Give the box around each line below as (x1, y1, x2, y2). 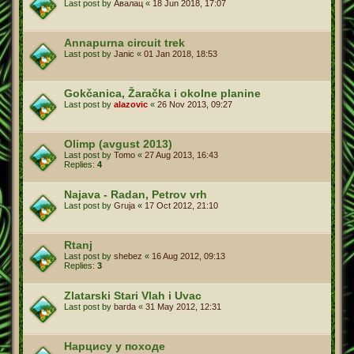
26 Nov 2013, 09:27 (157, 99, 232, 109)
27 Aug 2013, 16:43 (145, 149, 218, 160)
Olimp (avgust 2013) (64, 137, 172, 150)
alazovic (114, 99, 148, 109)
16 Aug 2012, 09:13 (152, 250, 225, 261)
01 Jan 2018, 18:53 (144, 48, 217, 58)
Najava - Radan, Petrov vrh (64, 187, 207, 201)
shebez (114, 250, 142, 261)
